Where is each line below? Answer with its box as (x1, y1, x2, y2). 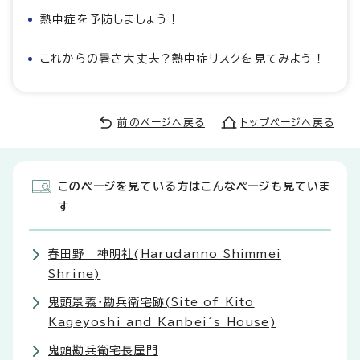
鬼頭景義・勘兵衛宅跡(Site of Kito (48, 297, 255, 309)
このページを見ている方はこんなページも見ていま (58, 181, 331, 193)
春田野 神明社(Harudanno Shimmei (48, 248, 281, 260)
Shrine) (48, 268, 101, 280)
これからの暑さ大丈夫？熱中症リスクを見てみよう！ (40, 53, 325, 65)
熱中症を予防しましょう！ (40, 14, 181, 26)
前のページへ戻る (117, 117, 205, 129)
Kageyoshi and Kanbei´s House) (48, 317, 276, 329)
